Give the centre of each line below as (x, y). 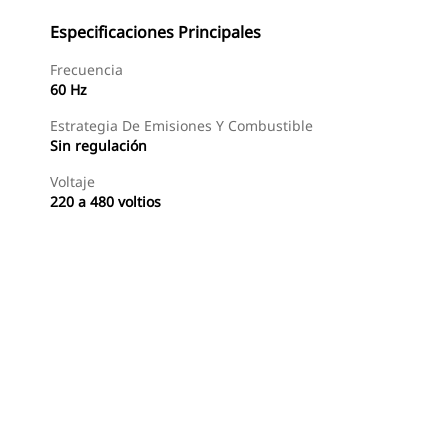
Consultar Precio (275, 420)
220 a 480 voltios (105, 201)
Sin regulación (98, 145)
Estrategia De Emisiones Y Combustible (181, 125)
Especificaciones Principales (155, 32)
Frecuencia (86, 69)
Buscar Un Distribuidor (120, 420)
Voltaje (72, 181)
